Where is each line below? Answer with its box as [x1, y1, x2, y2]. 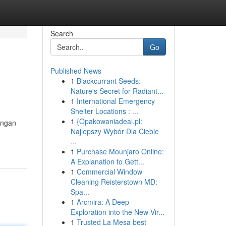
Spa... [70, 187, 89, 197]
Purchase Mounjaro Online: [76, 146, 164, 156]
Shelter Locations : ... [70, 106, 138, 116]
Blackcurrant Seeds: [76, 76, 141, 86]
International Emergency [76, 96, 155, 106]
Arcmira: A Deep [76, 197, 129, 207]
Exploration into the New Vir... [70, 207, 164, 217]
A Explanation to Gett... [70, 156, 144, 166]
